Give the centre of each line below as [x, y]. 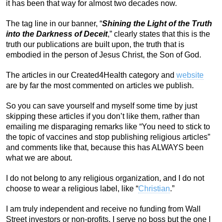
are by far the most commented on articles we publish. [100, 85]
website [190, 75]
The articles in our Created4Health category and [91, 75]
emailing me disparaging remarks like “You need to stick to [108, 126]
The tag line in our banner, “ [54, 23]
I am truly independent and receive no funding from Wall [103, 209]
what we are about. [39, 158]
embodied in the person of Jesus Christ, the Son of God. [104, 55]
